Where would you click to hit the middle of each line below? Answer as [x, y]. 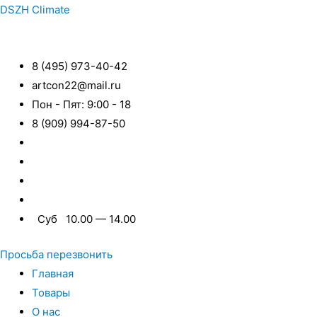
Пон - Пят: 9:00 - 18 [81, 105]
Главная [53, 273]
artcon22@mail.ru [76, 86]
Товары [51, 292]
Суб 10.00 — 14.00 [84, 219]
